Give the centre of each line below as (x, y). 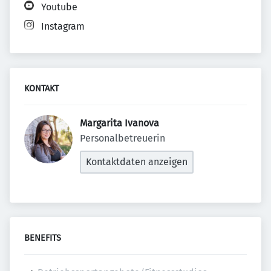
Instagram (63, 26)
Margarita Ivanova (121, 123)
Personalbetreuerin (122, 138)
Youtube (59, 7)
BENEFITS (43, 238)
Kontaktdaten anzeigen (137, 162)
